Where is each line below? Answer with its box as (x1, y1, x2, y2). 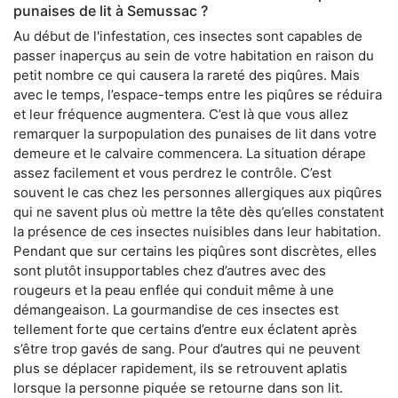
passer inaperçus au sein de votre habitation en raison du (13, 47, 374, 65)
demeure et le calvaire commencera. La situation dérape (13, 145, 366, 163)
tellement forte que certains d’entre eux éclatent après (13, 321, 357, 338)
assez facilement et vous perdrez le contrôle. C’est (13, 164, 331, 182)
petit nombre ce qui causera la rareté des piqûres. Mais (13, 67, 360, 84)
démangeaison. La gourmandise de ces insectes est (13, 301, 338, 319)
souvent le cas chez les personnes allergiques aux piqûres (13, 184, 382, 202)
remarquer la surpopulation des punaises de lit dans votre (13, 125, 377, 143)
